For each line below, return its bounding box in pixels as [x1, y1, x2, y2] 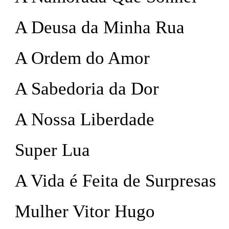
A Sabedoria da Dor [15, 79, 159, 99]
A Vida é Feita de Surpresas [15, 171, 216, 191]
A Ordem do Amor [15, 48, 150, 68]
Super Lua [15, 140, 90, 160]
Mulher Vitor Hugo [15, 201, 155, 221]
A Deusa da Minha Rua [15, 17, 185, 37]
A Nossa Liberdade [15, 109, 154, 129]
